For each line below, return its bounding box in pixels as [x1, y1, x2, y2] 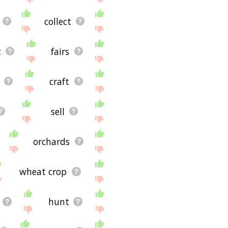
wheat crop [19, 165, 67, 178]
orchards [33, 135, 70, 148]
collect [44, 15, 71, 27]
